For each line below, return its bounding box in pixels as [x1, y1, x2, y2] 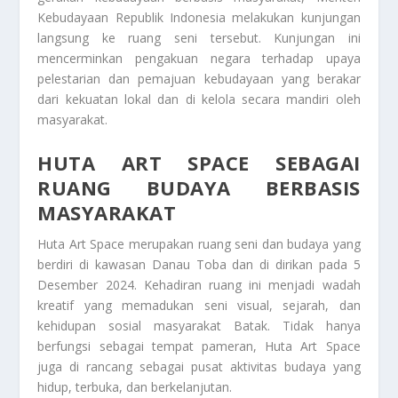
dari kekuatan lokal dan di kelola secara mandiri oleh [37, 91, 361, 108]
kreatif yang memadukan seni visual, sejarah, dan [37, 296, 361, 314]
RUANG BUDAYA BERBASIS [37, 173, 361, 201]
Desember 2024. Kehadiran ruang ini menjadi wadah [37, 275, 361, 293]
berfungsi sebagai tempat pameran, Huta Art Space [37, 337, 361, 354]
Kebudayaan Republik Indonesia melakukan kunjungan [37, 9, 361, 27]
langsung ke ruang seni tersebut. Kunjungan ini [37, 29, 361, 47]
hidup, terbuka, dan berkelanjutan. [37, 378, 233, 395]
